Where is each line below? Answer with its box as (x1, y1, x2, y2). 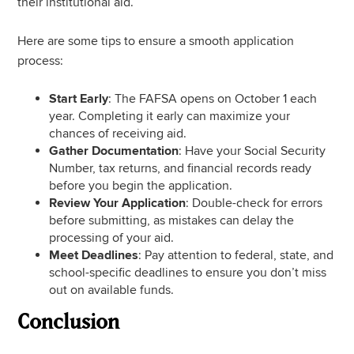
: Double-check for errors (186, 195, 323, 212)
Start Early (49, 91, 109, 107)
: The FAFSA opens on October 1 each (108, 91, 318, 107)
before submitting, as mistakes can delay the (49, 213, 295, 229)
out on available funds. (49, 282, 175, 299)
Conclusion (17, 310, 120, 334)
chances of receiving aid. (49, 126, 187, 142)
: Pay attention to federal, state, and (138, 247, 334, 264)
